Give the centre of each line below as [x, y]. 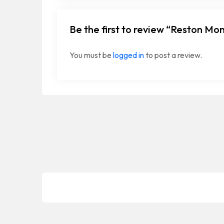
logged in [128, 55]
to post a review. [173, 55]
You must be [91, 55]
